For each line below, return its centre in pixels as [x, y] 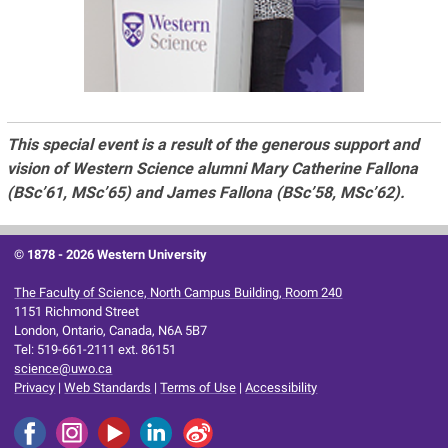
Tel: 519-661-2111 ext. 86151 [95, 349]
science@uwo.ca [63, 368]
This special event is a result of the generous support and [212, 144]
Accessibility [281, 387]
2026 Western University [137, 254]
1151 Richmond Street [77, 311]
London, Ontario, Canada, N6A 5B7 [111, 330]
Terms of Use [198, 387]
